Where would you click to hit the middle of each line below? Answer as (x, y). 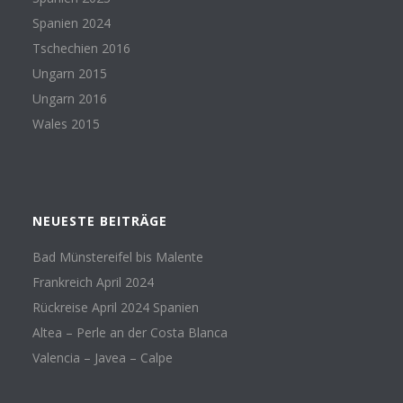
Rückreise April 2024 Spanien (115, 307)
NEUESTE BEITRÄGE (99, 220)
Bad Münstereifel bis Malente (117, 256)
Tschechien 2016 (81, 48)
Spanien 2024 (71, 22)
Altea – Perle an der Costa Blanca (130, 332)
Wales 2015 (66, 123)
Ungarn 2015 (69, 73)
